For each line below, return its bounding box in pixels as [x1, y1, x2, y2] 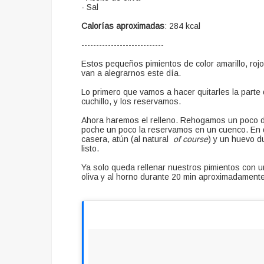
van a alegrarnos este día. [81, 68, 181, 78]
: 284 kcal [164, 21, 200, 31]
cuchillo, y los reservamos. [81, 96, 181, 106]
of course [173, 134, 208, 144]
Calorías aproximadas [81, 21, 164, 31]
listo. [81, 143, 99, 153]
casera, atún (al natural [81, 134, 173, 144]
